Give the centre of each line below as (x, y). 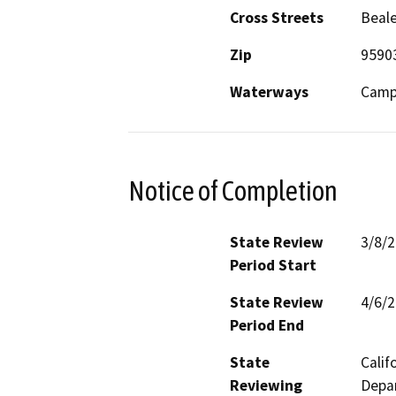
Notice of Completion (233, 190)
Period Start (273, 266)
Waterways (269, 91)
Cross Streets (277, 17)
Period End (267, 326)
